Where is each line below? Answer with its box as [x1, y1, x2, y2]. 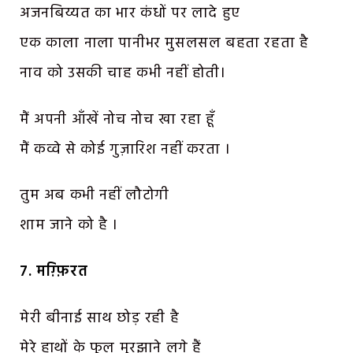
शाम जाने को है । [20, 214, 118, 238]
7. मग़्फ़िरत [20, 260, 88, 284]
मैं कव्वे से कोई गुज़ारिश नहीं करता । [20, 137, 231, 162]
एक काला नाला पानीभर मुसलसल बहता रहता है [20, 31, 309, 55]
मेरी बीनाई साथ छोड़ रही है [20, 306, 180, 330]
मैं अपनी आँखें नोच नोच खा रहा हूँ [20, 107, 215, 132]
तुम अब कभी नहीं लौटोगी [20, 184, 170, 208]
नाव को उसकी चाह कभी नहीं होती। [20, 61, 226, 85]
